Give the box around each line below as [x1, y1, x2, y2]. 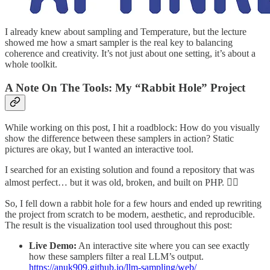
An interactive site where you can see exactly [77, 240, 250, 251]
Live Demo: [29, 240, 77, 251]
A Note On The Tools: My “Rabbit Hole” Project [5, 81, 245, 95]
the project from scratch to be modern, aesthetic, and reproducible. [5, 209, 255, 219]
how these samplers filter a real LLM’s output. [29, 251, 204, 262]
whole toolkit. [5, 59, 57, 70]
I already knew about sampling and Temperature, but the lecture [5, 27, 246, 37]
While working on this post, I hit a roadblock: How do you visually [5, 122, 260, 133]
